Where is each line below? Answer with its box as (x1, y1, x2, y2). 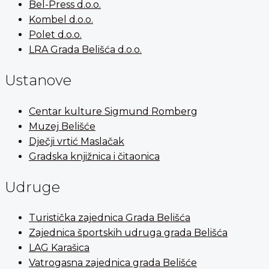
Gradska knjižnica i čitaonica (29, 150, 160, 162)
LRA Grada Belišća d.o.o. (29, 43, 142, 55)
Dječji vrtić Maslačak (29, 135, 124, 147)
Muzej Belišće (29, 120, 95, 132)
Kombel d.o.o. (29, 13, 93, 25)
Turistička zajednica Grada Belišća (29, 212, 190, 224)
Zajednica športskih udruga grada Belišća (29, 227, 228, 239)
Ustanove (5, 71, 71, 89)
